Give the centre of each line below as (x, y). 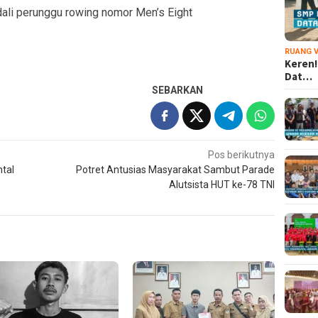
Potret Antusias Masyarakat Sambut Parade (176, 169)
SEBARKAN (178, 90)
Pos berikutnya (242, 154)
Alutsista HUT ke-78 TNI (222, 184)
